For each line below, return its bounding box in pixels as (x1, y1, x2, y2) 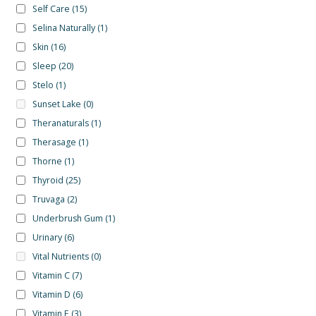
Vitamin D (32, 288, 71, 300)
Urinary (32, 231, 62, 243)
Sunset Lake (32, 97, 81, 110)
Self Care (32, 2, 70, 15)
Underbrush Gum (32, 212, 103, 224)
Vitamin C (32, 269, 70, 281)
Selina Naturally (32, 21, 95, 34)
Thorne (32, 154, 62, 167)
